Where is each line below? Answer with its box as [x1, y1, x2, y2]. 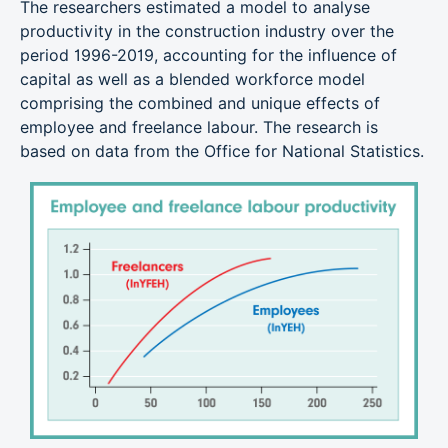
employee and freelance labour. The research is [20, 118, 378, 137]
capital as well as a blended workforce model [20, 70, 365, 89]
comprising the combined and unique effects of [20, 94, 380, 113]
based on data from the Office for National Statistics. [20, 142, 424, 161]
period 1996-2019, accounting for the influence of [20, 46, 397, 65]
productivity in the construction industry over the [20, 22, 394, 41]
